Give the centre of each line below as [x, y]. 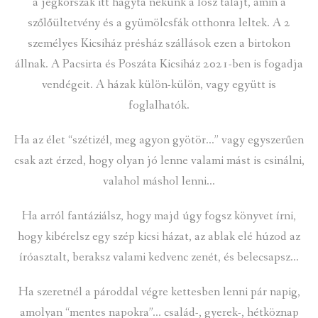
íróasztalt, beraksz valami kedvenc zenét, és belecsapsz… [159, 258]
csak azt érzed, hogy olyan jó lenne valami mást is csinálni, [159, 161]
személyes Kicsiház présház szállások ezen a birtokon [159, 44]
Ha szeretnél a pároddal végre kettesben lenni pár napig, [159, 292]
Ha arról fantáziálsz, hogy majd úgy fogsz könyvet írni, [159, 216]
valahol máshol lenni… [159, 182]
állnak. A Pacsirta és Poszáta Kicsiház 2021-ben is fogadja [159, 65]
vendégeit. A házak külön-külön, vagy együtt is [159, 85]
